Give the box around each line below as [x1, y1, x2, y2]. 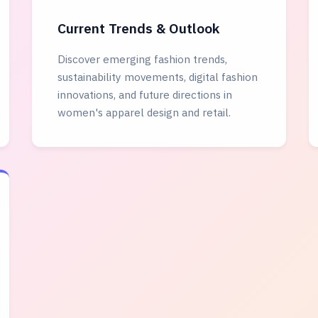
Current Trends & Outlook [57, 19, 219, 37]
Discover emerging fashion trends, [57, 52, 227, 66]
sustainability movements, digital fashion [57, 70, 258, 84]
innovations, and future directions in [57, 87, 232, 102]
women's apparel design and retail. [57, 105, 231, 119]
